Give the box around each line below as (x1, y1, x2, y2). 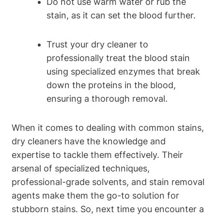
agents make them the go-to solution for (12, 190, 179, 201)
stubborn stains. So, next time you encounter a (12, 203, 204, 214)
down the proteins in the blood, (46, 79, 176, 90)
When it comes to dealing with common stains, (12, 122, 204, 133)
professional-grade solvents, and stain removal (12, 176, 204, 187)
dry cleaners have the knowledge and (12, 136, 166, 146)
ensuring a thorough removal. (46, 93, 168, 104)
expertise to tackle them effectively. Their (12, 149, 183, 160)
